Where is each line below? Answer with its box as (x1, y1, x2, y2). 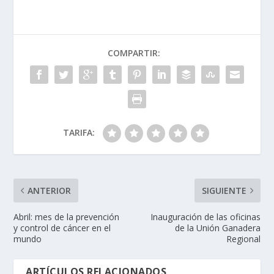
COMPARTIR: (108, 46, 160, 59)
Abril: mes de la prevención (13, 210, 120, 223)
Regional (226, 232, 261, 245)
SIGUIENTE (201, 184, 246, 196)
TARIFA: (63, 126, 95, 138)
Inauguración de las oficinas (150, 210, 261, 223)
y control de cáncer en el (13, 221, 111, 234)
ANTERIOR (28, 184, 72, 196)
